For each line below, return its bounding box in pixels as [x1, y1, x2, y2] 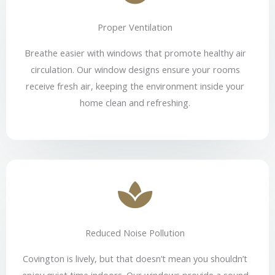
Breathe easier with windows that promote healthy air [24, 47, 246, 60]
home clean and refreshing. [80, 96, 190, 109]
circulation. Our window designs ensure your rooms [30, 63, 240, 76]
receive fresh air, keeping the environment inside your [26, 80, 244, 93]
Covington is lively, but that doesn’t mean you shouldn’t [23, 252, 247, 265]
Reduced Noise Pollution [85, 226, 185, 239]
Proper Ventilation [98, 21, 172, 34]
